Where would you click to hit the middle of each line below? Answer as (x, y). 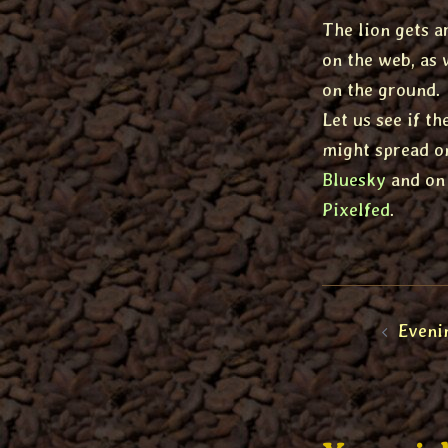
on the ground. (381, 89)
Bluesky (354, 179)
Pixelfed (356, 209)
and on (415, 179)
